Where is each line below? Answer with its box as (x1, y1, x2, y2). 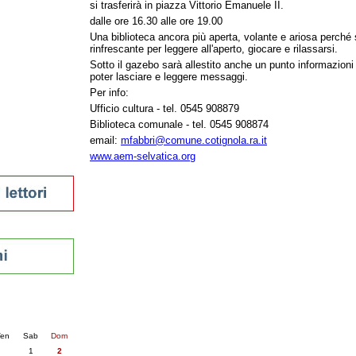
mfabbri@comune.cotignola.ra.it (121, 134, 267, 146)
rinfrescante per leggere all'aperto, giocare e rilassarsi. (90, 43, 338, 55)
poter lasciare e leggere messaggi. (90, 71, 248, 83)
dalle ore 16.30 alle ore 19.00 (90, 15, 222, 27)
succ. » (3, 315, 33, 324)
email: (90, 134, 121, 146)
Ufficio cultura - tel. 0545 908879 (90, 103, 239, 114)
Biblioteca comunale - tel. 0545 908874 (90, 118, 269, 130)
